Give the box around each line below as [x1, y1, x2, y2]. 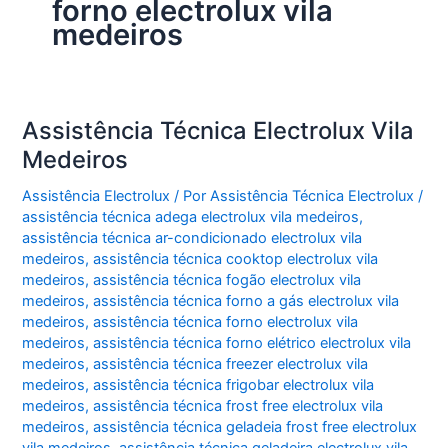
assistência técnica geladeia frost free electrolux [93, 418, 418, 437]
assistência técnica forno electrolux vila [93, 313, 359, 332]
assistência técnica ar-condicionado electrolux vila [22, 229, 363, 248]
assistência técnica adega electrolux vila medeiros [22, 208, 360, 227]
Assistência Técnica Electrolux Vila [22, 116, 415, 146]
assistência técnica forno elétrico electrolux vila [93, 334, 412, 353]
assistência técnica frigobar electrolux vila [93, 376, 375, 395]
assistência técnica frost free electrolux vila [93, 397, 384, 416]
